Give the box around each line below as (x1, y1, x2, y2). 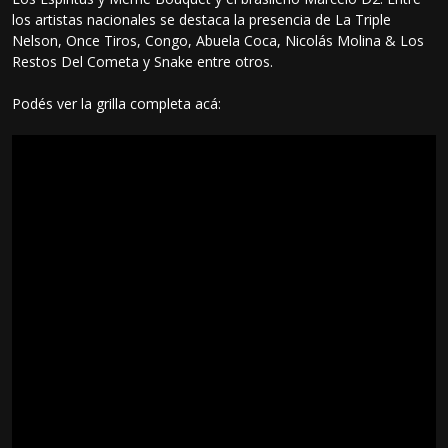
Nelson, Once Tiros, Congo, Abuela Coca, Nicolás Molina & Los (12, 30, 425, 50)
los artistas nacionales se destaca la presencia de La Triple (12, 9, 392, 29)
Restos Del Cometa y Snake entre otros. (12, 51, 274, 71)
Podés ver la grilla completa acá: (12, 93, 222, 113)
